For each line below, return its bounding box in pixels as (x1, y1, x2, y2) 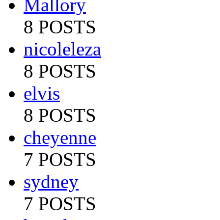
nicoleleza (24, 38, 101, 59)
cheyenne (24, 126, 96, 148)
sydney (24, 170, 79, 192)
